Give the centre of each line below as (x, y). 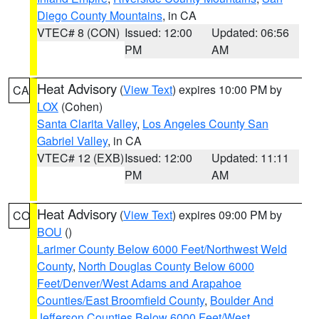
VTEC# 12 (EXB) (80, 158)
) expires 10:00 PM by (227, 89)
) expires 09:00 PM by (227, 215)
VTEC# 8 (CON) (78, 32)
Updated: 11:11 (251, 158)
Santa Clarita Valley (87, 124)
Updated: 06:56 (251, 32)
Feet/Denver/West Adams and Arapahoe (139, 283)
